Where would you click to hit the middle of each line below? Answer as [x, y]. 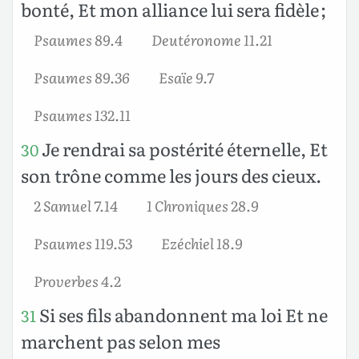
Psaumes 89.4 [78, 39]
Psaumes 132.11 [82, 114]
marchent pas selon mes [121, 341]
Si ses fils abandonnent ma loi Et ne [182, 314]
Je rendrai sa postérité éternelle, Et [183, 148]
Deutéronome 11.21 [212, 39]
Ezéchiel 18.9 [202, 242]
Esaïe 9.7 [186, 77]
